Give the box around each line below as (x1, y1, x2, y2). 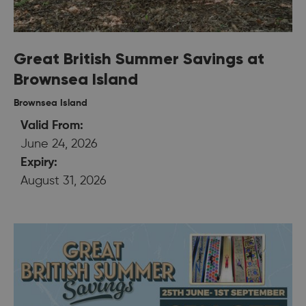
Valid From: (20, 119, 83, 132)
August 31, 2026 (20, 174, 107, 187)
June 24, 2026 (20, 137, 98, 150)
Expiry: (20, 156, 57, 169)
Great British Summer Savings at (14, 48, 264, 68)
